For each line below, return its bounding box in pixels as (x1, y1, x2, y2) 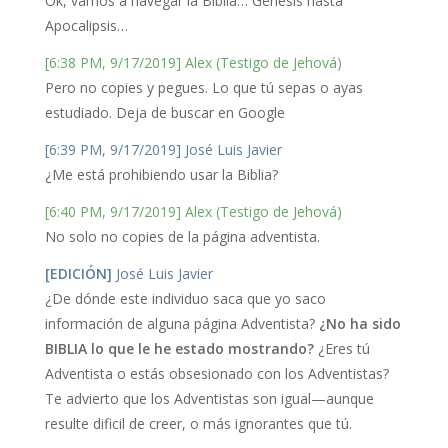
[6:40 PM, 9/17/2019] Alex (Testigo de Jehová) (44, 202, 342, 222)
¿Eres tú (313, 339, 370, 359)
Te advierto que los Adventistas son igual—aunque (44, 389, 374, 409)
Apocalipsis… (44, 16, 128, 36)
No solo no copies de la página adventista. (44, 227, 320, 247)
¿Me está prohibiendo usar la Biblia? (44, 165, 278, 185)
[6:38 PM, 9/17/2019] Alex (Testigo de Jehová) (44, 53, 342, 73)
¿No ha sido (318, 314, 401, 334)
